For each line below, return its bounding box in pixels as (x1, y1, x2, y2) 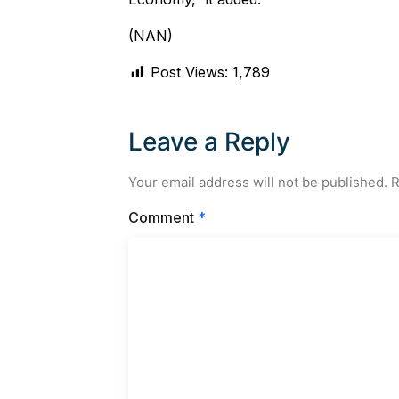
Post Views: (150, 63, 228, 82)
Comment (127, 208, 198, 226)
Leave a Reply (127, 126, 290, 158)
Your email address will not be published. (127, 174, 387, 191)
